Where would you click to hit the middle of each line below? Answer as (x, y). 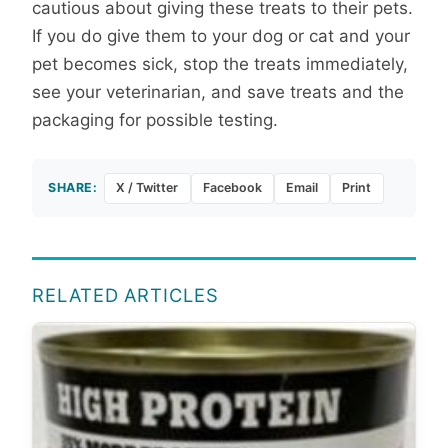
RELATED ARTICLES (125, 295)
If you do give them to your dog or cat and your (221, 35)
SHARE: (73, 188)
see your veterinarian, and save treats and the (218, 91)
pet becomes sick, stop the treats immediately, (220, 63)
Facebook (232, 188)
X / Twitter (147, 188)
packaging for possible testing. (155, 119)
